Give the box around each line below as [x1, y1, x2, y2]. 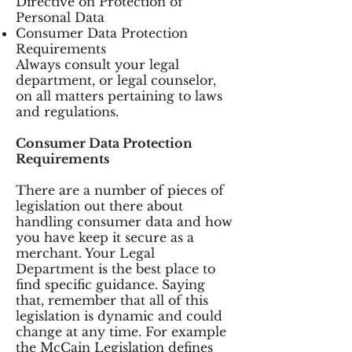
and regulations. [16, 104, 119, 119]
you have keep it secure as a [16, 229, 194, 245]
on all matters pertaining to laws [16, 88, 222, 104]
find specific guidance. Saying [16, 277, 205, 292]
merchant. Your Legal [16, 245, 155, 261]
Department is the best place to [16, 261, 215, 277]
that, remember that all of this [16, 292, 208, 308]
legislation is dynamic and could [16, 308, 222, 324]
